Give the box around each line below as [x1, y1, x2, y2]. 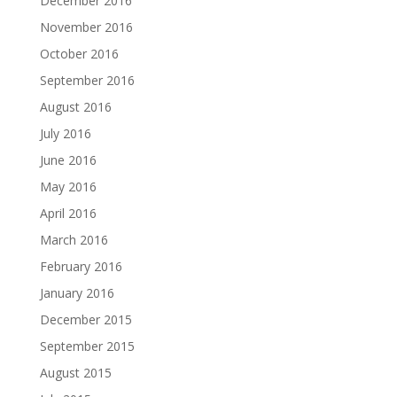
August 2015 [39, 364, 112, 381]
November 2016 [39, 19, 133, 35]
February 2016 [39, 258, 122, 275]
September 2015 [39, 338, 135, 354]
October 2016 [39, 45, 119, 62]
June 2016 [39, 152, 97, 168]
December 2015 [39, 311, 132, 328]
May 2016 [39, 178, 97, 195]
